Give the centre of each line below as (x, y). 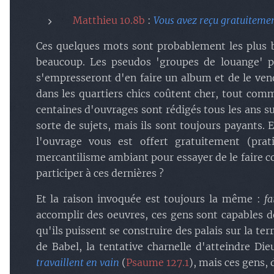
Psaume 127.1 (157, 262)
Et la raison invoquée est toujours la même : (150, 199)
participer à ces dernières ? (100, 173)
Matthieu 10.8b (109, 20)
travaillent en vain (79, 262)
